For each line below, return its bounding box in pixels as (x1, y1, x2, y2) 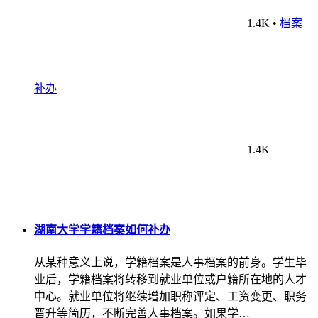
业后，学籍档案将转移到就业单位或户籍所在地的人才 (34, 273, 307, 285)
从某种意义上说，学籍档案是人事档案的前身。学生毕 (34, 256, 307, 268)
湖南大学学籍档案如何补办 (34, 224, 170, 236)
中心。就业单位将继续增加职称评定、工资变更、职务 (34, 290, 307, 302)
